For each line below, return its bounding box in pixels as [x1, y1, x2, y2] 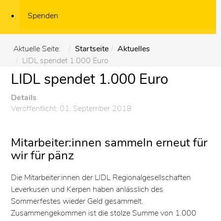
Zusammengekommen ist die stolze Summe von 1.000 [11, 207, 197, 219]
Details [11, 92, 37, 103]
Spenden [28, 10, 58, 21]
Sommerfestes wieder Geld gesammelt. [11, 195, 144, 207]
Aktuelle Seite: [13, 43, 64, 54]
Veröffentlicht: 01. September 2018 [11, 103, 132, 114]
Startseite [74, 43, 109, 54]
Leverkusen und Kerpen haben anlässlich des [11, 184, 164, 195]
